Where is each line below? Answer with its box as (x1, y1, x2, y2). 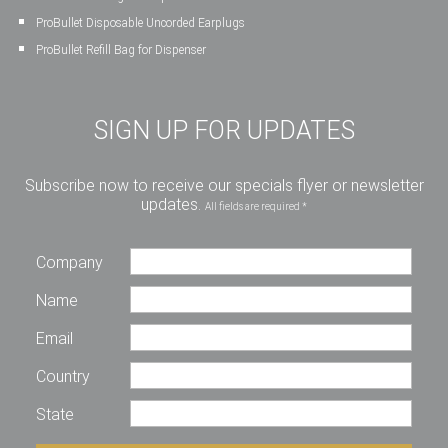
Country (36, 367, 90, 386)
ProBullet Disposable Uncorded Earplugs (36, 16, 245, 30)
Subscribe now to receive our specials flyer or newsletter (24, 176, 424, 195)
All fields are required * (205, 201, 307, 212)
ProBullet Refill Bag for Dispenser (36, 43, 206, 57)
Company (36, 253, 103, 272)
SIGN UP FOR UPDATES (93, 116, 355, 145)
